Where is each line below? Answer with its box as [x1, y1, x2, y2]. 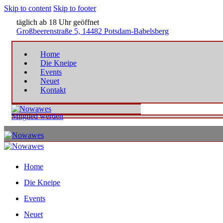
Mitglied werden [11, 112, 63, 120]
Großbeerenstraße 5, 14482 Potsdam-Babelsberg [16, 27, 169, 35]
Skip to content [4, 4, 51, 12]
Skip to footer [53, 4, 96, 12]
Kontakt [40, 86, 66, 94]
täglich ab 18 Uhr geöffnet [16, 18, 99, 26]
